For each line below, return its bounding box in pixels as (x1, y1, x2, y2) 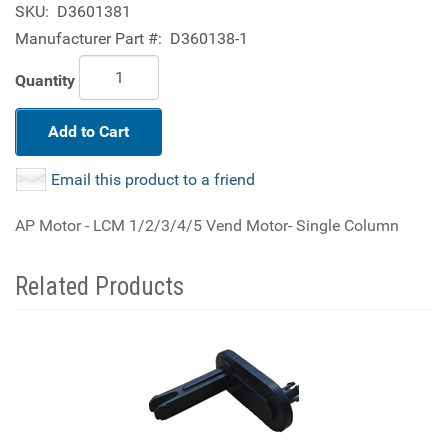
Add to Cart (48, 122, 129, 141)
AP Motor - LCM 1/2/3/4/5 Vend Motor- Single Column (15, 216, 399, 235)
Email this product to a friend (51, 170, 255, 189)
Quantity (15, 70, 75, 90)
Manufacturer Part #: (15, 29, 162, 48)
